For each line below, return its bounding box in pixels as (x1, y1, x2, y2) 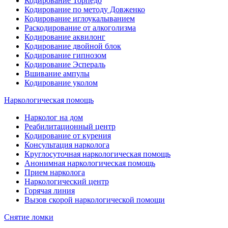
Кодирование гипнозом (24, 50, 106, 60)
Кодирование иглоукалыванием (24, 14, 135, 23)
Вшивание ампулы (24, 69, 90, 78)
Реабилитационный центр (24, 122, 116, 131)
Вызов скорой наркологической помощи (24, 195, 165, 204)
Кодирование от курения (24, 131, 111, 140)
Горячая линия (24, 186, 75, 195)
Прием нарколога (24, 167, 85, 177)
